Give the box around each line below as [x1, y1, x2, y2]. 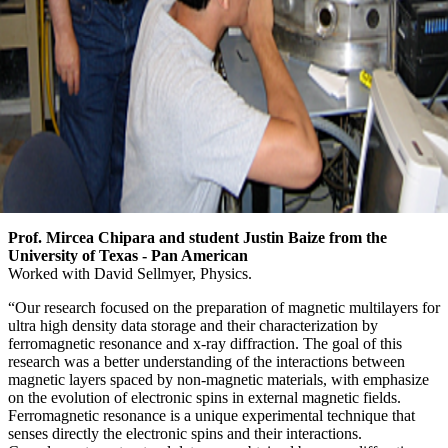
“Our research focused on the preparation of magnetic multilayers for [8, 298, 440, 316]
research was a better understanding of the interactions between [8, 352, 405, 370]
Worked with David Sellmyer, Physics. [8, 264, 252, 282]
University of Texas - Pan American [8, 246, 248, 264]
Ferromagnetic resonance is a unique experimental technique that [8, 406, 415, 424]
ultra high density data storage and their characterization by [8, 316, 378, 334]
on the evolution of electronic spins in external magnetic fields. [8, 388, 401, 406]
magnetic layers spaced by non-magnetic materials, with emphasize [8, 370, 429, 388]
